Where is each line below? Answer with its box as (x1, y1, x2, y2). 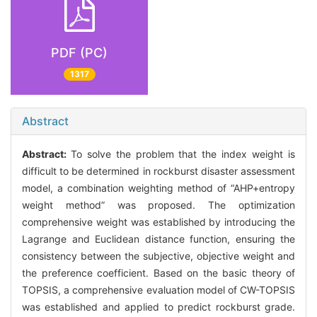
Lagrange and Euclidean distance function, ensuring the (22, 233, 295, 246)
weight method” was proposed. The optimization (22, 199, 295, 212)
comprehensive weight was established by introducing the (22, 216, 295, 229)
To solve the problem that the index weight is (70, 148, 296, 161)
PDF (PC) (51, 45, 108, 60)
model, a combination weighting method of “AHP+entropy (22, 182, 295, 195)
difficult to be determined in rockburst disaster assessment (22, 165, 295, 178)
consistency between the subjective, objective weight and (22, 250, 295, 263)
